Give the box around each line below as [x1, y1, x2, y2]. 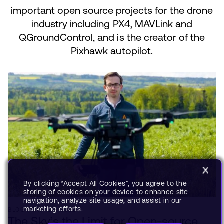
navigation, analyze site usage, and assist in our [23, 196, 182, 204]
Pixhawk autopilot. [71, 45, 153, 56]
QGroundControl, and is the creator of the [19, 31, 205, 43]
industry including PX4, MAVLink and [31, 18, 192, 29]
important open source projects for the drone [10, 4, 213, 16]
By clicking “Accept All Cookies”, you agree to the [23, 179, 187, 187]
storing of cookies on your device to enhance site [23, 188, 188, 196]
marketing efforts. [23, 205, 83, 213]
